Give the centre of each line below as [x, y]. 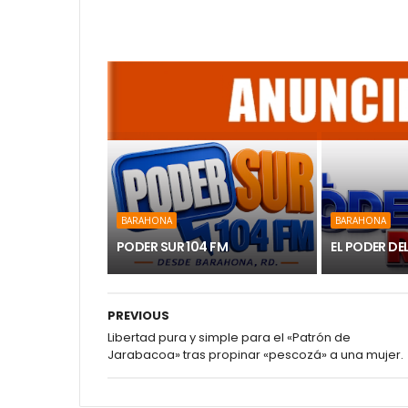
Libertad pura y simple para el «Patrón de [229, 337]
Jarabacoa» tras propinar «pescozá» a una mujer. [255, 355]
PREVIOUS [138, 316]
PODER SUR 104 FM [173, 247]
